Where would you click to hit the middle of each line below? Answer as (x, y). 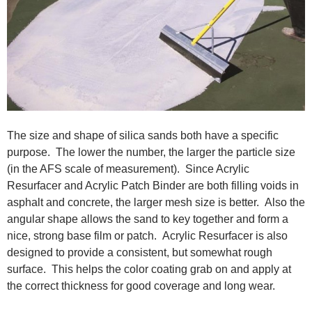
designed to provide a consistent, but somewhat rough (140, 252)
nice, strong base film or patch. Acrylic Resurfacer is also (147, 235)
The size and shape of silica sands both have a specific (143, 135)
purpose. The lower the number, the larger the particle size (151, 152)
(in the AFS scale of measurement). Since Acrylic (128, 169)
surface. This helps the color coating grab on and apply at (149, 269)
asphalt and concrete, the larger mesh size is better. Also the (156, 202)
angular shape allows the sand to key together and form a (148, 219)
